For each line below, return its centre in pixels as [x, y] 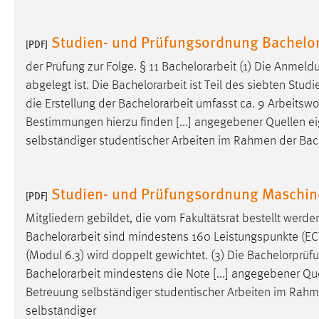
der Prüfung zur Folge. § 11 [94, 67]
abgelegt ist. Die [69, 86]
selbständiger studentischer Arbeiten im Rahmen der [162, 141]
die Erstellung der [72, 104]
